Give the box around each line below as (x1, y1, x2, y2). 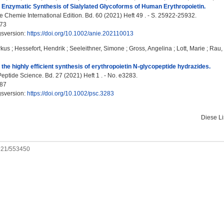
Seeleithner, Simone (69, 45, 124, 52)
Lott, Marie (176, 45, 205, 52)
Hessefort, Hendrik (14, 45, 65, 52)
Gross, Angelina (129, 45, 172, 52)
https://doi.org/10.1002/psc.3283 (27, 90, 114, 97)
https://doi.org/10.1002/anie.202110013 (27, 30, 133, 37)
